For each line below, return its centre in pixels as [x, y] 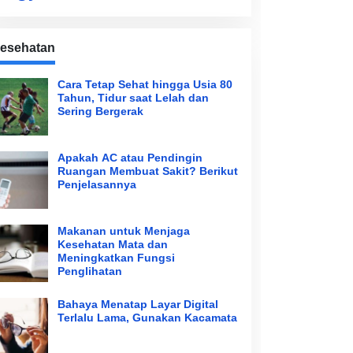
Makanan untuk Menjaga [124, 231]
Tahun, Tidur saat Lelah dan [133, 98]
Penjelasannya [97, 185]
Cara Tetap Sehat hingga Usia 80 [145, 85]
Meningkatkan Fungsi [116, 258]
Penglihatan [90, 271]
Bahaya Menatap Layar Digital [138, 305]
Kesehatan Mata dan [113, 245]
